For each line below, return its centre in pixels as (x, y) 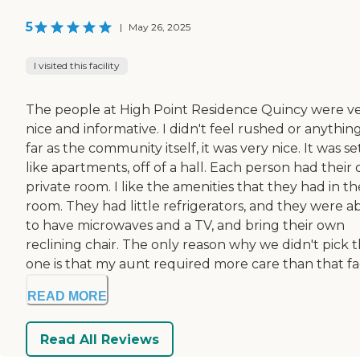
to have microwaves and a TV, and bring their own (185, 226)
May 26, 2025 (160, 27)
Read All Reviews (100, 339)
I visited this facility (77, 66)
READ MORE (67, 297)
